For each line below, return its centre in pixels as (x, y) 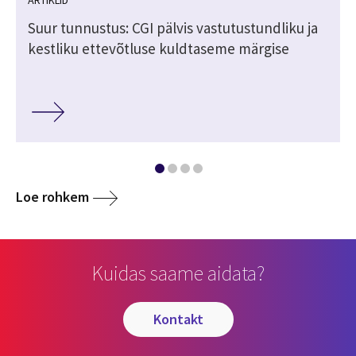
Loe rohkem (52, 197)
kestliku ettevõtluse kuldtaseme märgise (159, 48)
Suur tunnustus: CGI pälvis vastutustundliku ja (173, 27)
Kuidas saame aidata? (178, 273)
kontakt (182, 319)
